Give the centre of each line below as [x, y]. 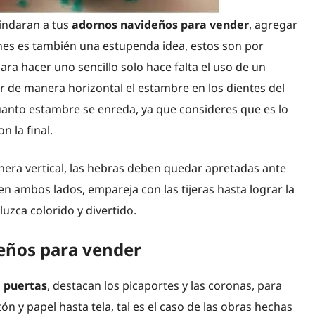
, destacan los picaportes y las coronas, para [165, 285]
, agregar [273, 24]
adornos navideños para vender [160, 24]
